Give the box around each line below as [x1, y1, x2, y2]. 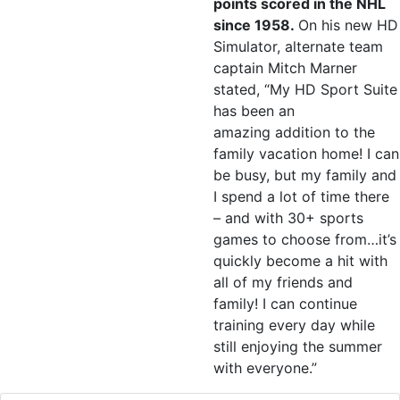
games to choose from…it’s [213, 230, 396, 248]
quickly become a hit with [213, 252, 387, 270]
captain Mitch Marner [213, 59, 357, 77]
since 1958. [213, 16, 298, 34]
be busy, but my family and [213, 166, 396, 184]
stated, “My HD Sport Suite [213, 80, 397, 98]
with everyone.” [213, 359, 317, 377]
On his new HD [298, 16, 398, 34]
